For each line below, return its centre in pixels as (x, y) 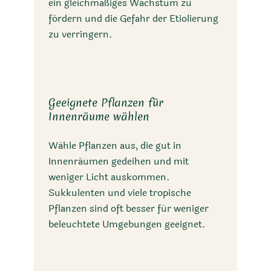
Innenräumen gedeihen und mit (119, 162)
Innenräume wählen (99, 117)
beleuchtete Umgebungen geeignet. (127, 224)
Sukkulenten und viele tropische (120, 193)
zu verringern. (80, 34)
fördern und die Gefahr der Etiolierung (133, 18)
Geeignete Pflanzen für (106, 103)
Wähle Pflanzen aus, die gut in (115, 146)
